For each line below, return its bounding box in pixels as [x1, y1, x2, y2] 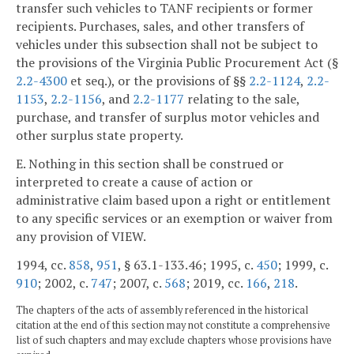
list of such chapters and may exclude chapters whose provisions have [16, 333, 332, 347]
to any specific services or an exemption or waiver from [16, 209, 333, 228]
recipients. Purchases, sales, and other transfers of [16, 17, 304, 36]
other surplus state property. [16, 126, 183, 145]
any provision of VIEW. [16, 228, 146, 246]
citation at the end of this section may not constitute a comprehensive [16, 318, 330, 332]
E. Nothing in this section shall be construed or [16, 155, 284, 173]
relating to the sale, [184, 90, 299, 108]
